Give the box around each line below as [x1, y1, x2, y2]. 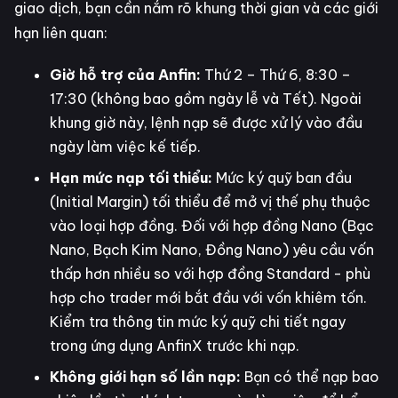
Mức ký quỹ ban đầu [212, 168, 352, 187]
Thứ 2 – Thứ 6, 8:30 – [201, 65, 351, 84]
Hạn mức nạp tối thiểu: [50, 168, 212, 187]
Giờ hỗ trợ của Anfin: [50, 65, 201, 84]
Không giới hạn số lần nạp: [50, 367, 241, 386]
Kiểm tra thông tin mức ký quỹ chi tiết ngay [50, 312, 346, 330]
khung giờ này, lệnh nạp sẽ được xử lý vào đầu [50, 113, 362, 131]
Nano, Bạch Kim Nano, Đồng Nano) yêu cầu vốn [50, 240, 374, 259]
